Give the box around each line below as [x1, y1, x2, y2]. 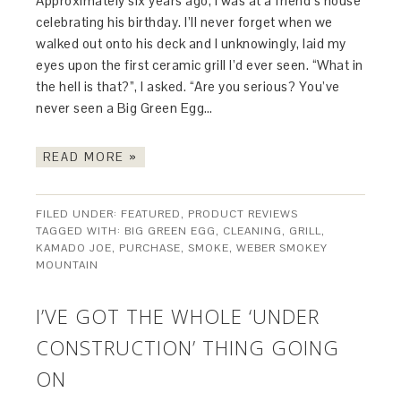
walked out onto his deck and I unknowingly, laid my [36, 35, 346, 53]
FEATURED [121, 207, 182, 222]
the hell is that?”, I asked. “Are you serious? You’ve [36, 78, 340, 96]
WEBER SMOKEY [236, 241, 328, 256]
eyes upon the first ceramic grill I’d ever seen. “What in [36, 56, 363, 74]
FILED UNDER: [36, 207, 122, 222]
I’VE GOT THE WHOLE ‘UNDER [36, 303, 320, 330]
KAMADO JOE [36, 241, 113, 256]
